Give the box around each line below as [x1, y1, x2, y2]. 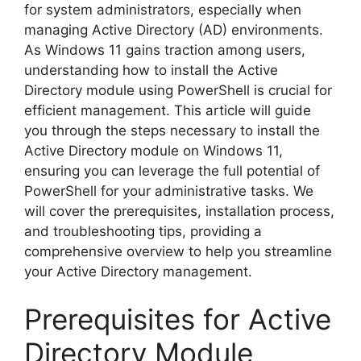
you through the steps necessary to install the [24, 122, 320, 139]
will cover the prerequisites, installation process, [24, 202, 334, 219]
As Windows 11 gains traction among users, [24, 41, 305, 58]
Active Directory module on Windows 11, [24, 142, 283, 159]
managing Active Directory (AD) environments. [24, 21, 323, 38]
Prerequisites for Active [24, 302, 331, 336]
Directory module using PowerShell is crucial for [24, 81, 332, 98]
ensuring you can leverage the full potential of [24, 162, 320, 179]
